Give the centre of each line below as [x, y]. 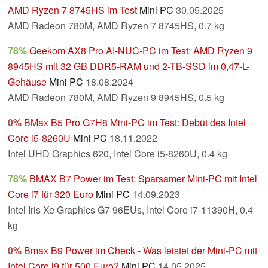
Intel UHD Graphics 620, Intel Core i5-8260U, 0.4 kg [118, 154]
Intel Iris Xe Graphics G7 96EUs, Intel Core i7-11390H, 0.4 [130, 210]
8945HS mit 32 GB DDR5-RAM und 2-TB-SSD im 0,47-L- [129, 66]
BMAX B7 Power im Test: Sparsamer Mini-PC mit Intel [143, 179]
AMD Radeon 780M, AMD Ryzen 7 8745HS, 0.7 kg [116, 26]
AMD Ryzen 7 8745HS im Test [72, 10]
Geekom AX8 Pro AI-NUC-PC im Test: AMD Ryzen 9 [141, 51]
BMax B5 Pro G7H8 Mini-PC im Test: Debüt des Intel [135, 123]
